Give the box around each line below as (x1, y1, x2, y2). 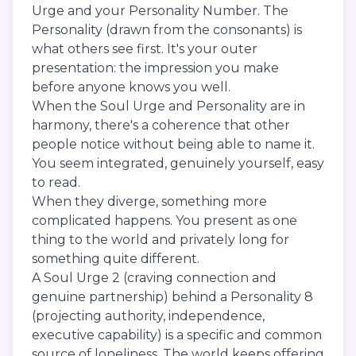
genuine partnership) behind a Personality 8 (32, 288, 313, 304)
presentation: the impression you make (32, 60, 279, 75)
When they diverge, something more (32, 193, 267, 209)
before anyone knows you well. (32, 79, 230, 95)
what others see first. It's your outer (32, 41, 257, 56)
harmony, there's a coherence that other (32, 117, 290, 133)
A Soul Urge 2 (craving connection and (32, 269, 277, 285)
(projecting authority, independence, (32, 308, 265, 323)
